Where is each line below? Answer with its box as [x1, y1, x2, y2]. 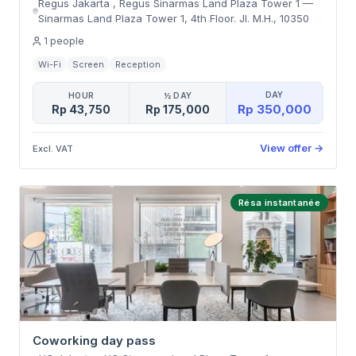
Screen [72, 59, 104, 70]
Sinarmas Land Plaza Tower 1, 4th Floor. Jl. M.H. [38, 12, 274, 25]
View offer [260, 141, 311, 154]
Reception [115, 59, 161, 70]
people [50, 35, 84, 47]
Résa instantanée [238, 197, 320, 208]
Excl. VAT [33, 142, 73, 154]
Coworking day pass [33, 333, 156, 348]
